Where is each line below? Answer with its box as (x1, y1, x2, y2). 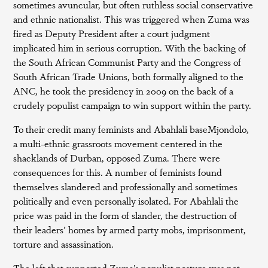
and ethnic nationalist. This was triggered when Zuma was (13, 12, 250, 26)
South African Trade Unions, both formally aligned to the (13, 69, 244, 83)
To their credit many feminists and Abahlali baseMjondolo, (13, 122, 249, 136)
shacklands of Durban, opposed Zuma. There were (13, 151, 221, 165)
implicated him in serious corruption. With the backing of (13, 41, 246, 54)
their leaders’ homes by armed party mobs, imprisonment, (13, 223, 246, 236)
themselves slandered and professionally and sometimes (13, 179, 238, 193)
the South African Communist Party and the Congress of (13, 55, 242, 69)
